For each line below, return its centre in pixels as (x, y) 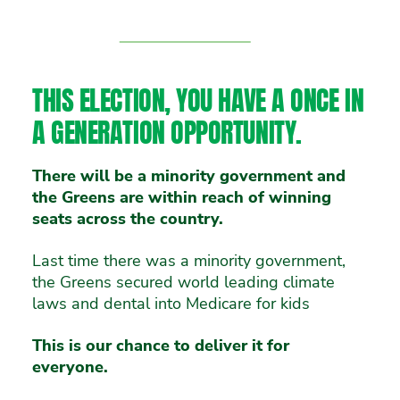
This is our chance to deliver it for (161, 346)
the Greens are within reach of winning (182, 197)
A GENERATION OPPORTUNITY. (167, 132)
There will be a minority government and (189, 176)
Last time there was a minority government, (189, 261)
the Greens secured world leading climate (183, 282)
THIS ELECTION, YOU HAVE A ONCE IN (198, 100)
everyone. (70, 367)
